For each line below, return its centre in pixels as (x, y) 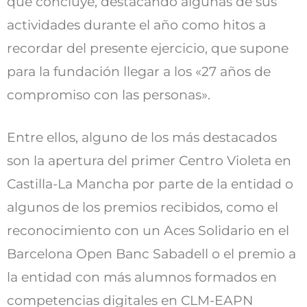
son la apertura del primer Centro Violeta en (149, 161)
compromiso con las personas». (110, 95)
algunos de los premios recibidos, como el (143, 208)
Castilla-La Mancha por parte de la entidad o (150, 184)
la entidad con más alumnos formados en (142, 278)
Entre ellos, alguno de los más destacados (142, 138)
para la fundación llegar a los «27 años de (139, 72)
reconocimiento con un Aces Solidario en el (148, 231)
